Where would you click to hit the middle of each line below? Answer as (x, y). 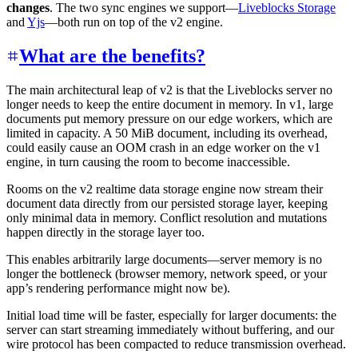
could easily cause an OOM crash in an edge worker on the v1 (163, 147)
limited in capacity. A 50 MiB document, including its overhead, (167, 133)
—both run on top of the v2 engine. (134, 22)
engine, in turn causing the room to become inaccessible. (148, 161)
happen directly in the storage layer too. (105, 232)
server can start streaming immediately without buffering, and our (170, 329)
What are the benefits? (112, 56)
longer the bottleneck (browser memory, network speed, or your (167, 273)
